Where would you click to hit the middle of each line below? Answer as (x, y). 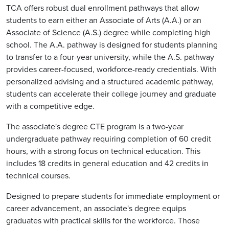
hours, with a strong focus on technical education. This (103, 151)
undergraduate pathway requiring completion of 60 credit (109, 139)
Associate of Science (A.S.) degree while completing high (108, 33)
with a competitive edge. (51, 106)
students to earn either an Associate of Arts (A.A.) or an (104, 20)
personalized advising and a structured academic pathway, (110, 82)
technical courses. (38, 176)
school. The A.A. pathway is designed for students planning (112, 45)
